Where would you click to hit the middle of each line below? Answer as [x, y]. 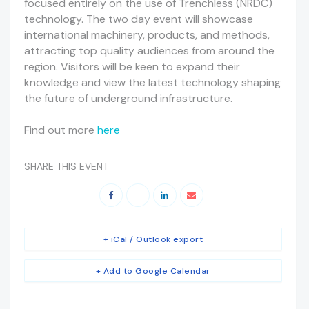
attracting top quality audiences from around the [149, 51]
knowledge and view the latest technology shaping [152, 82]
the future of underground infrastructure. [128, 98]
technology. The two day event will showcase [139, 19]
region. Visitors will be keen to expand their [132, 67]
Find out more [59, 130]
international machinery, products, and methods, [147, 35]
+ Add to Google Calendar [153, 271]
